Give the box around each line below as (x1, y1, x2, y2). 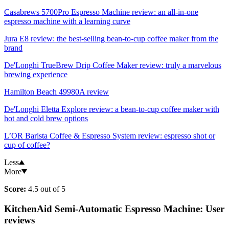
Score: (4, 185, 26, 194)
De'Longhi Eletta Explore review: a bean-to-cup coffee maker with (4, 105, 219, 114)
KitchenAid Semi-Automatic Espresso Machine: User (4, 203, 224, 214)
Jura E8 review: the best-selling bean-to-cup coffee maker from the (4, 34, 218, 43)
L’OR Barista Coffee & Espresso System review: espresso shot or (4, 131, 215, 141)
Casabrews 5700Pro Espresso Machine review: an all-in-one (4, 8, 198, 17)
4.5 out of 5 (26, 185, 65, 194)
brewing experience (4, 70, 67, 79)
